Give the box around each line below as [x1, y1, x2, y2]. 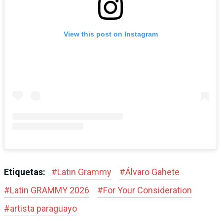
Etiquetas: [4, 166, 47, 177]
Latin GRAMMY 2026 [10, 184, 89, 195]
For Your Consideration [103, 184, 192, 195]
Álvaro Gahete [125, 166, 180, 177]
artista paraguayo [10, 203, 77, 214]
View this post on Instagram [63, 30, 158, 38]
